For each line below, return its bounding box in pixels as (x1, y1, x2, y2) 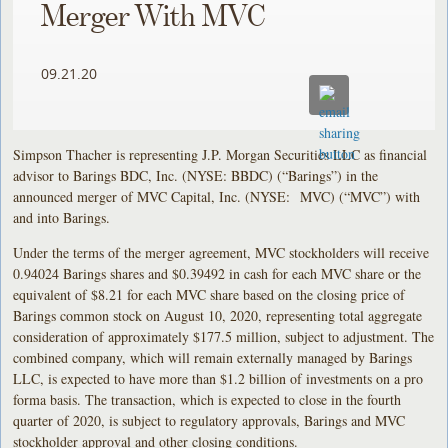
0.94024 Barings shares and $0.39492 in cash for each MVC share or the (13, 263, 422, 283)
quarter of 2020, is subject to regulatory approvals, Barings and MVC (13, 410, 406, 430)
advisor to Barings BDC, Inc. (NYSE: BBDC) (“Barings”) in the (13, 165, 379, 185)
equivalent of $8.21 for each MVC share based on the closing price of (13, 284, 406, 304)
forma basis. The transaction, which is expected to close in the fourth (13, 389, 402, 409)
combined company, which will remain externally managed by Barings (13, 347, 413, 367)
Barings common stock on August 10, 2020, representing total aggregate (13, 305, 423, 325)
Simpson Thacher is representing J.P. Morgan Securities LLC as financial (13, 144, 428, 164)
